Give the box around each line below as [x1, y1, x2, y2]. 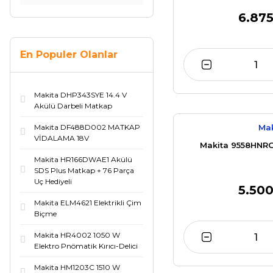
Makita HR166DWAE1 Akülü [34, 155, 132, 164]
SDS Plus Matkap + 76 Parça [34, 166, 134, 175]
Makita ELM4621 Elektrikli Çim [34, 198, 141, 207]
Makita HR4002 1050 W [34, 230, 120, 239]
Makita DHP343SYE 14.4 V [34, 90, 127, 99]
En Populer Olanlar [20, 49, 118, 60]
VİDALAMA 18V [34, 133, 89, 143]
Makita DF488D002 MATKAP [34, 122, 140, 132]
